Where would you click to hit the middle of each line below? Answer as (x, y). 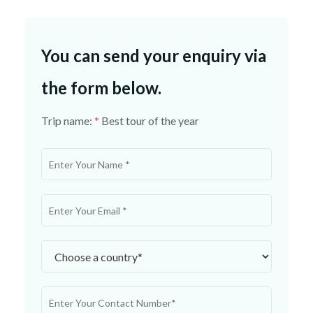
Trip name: (68, 121)
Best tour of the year (150, 121)
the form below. (101, 88)
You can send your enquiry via (154, 56)
